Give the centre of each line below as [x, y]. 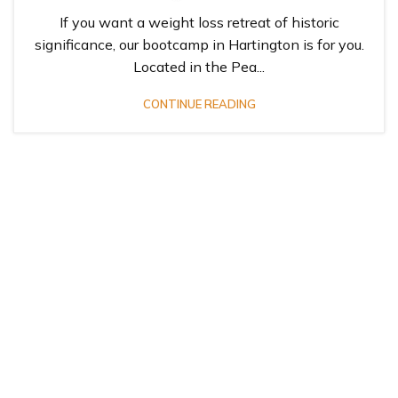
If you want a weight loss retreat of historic [199, 22]
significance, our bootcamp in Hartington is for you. [199, 44]
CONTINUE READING [199, 103]
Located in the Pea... [199, 66]
